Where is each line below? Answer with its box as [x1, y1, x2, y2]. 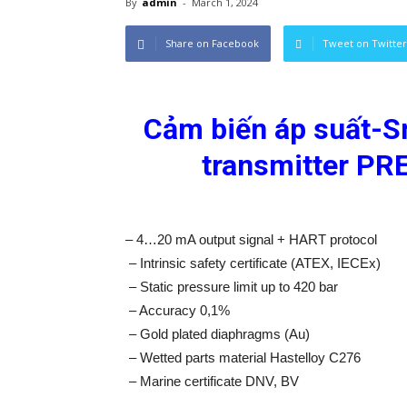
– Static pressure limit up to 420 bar [125, 279, 338, 294]
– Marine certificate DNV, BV [125, 373, 299, 389]
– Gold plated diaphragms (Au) [125, 326, 310, 342]
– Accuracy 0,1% [125, 303, 230, 318]
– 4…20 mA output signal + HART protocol [125, 232, 377, 247]
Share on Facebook [165, 36, 259, 50]
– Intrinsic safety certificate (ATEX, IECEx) [125, 255, 381, 271]
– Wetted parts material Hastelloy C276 [125, 350, 361, 365]
